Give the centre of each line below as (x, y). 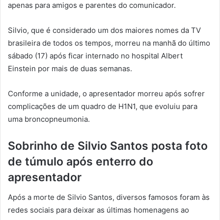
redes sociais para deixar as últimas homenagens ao (98, 210)
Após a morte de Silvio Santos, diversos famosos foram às (109, 197)
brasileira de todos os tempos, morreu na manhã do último (109, 43)
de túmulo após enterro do (81, 162)
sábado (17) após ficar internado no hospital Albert (95, 56)
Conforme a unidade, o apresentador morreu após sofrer (106, 94)
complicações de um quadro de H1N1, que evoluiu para (103, 107)
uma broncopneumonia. (49, 119)
